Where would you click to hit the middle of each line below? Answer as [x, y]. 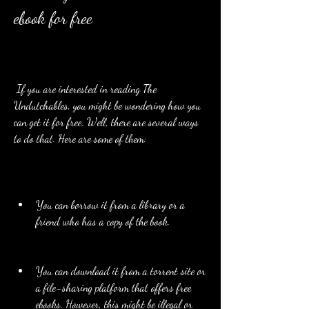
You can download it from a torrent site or [121, 271]
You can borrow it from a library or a [110, 205]
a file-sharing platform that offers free [114, 287]
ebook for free [53, 18]
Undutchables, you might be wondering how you [107, 105]
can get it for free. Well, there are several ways [106, 122]
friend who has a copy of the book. [103, 221]
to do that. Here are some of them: [80, 138]
